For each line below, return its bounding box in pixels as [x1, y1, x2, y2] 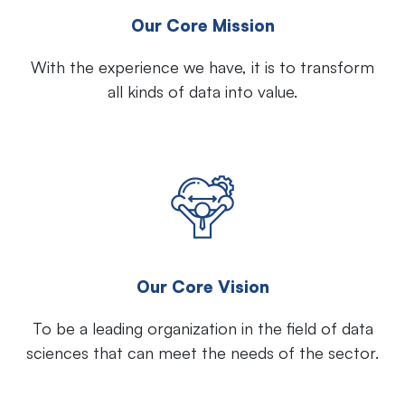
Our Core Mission [130, 14, 275, 35]
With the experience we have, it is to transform [31, 56, 374, 77]
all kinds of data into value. [108, 80, 297, 101]
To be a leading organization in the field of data [32, 317, 373, 338]
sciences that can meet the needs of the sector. [26, 342, 379, 363]
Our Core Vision [136, 275, 269, 297]
